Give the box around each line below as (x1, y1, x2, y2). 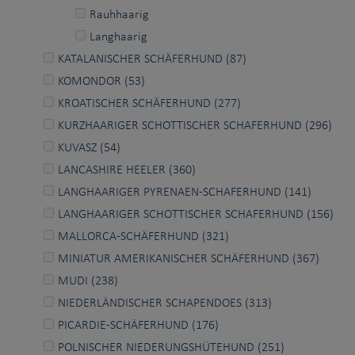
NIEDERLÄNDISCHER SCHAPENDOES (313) (58, 296, 272, 310)
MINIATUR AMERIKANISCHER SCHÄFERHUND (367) (58, 252, 319, 265)
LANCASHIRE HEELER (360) (58, 163, 196, 177)
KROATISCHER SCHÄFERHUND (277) (58, 97, 241, 110)
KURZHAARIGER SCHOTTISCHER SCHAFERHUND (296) (58, 119, 332, 132)
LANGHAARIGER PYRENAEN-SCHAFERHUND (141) (58, 185, 311, 199)
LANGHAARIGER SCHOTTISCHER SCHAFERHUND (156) (58, 208, 334, 221)
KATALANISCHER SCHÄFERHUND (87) (58, 52, 246, 66)
